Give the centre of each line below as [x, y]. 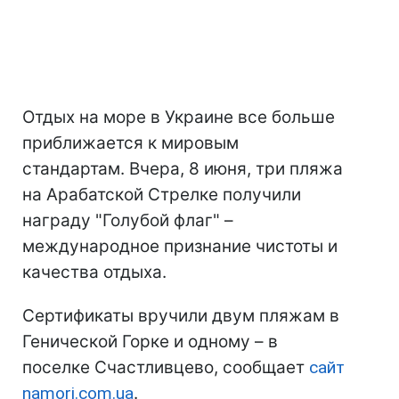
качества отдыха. [94, 273]
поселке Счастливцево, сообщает [166, 368]
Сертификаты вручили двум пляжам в [181, 316]
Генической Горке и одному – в [150, 342]
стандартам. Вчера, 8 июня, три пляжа [183, 169]
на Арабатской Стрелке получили [162, 195]
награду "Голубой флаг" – [128, 221]
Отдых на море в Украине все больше [179, 118]
